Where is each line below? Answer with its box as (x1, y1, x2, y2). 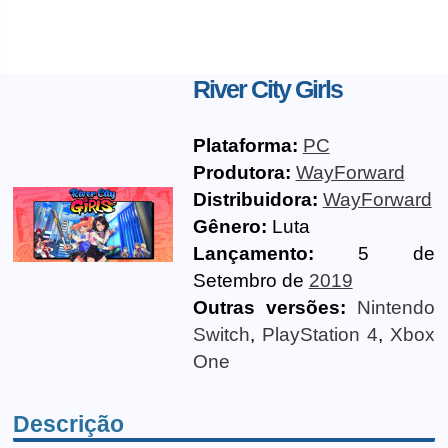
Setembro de (192, 270, 309, 291)
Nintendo (356, 297, 435, 318)
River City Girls (192, 75, 342, 103)
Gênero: (192, 216, 267, 237)
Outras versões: (192, 297, 346, 318)
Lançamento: (192, 243, 314, 264)
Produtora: (192, 162, 291, 183)
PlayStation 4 (261, 324, 378, 345)
